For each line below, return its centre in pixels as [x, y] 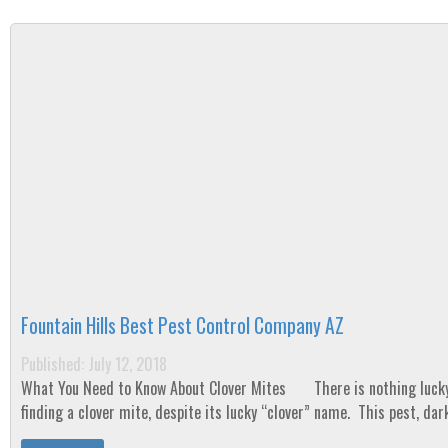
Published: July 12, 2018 [94, 364]
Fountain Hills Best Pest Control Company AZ [182, 325]
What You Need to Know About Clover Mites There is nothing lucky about [155, 388]
